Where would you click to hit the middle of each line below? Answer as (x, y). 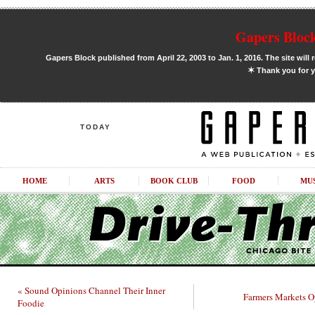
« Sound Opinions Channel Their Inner (91, 290)
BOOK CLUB (174, 181)
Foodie (31, 303)
